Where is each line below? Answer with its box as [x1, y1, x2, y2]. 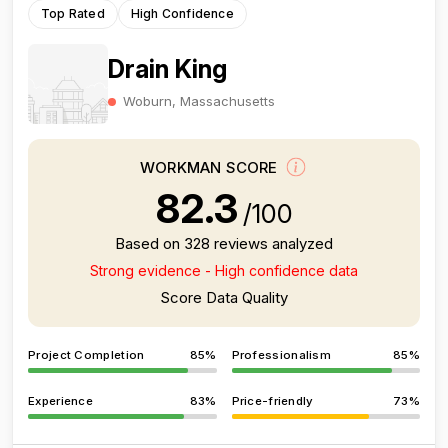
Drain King [108, 53, 227, 84]
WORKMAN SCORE [140, 158, 282, 178]
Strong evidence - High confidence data [90, 262, 358, 279]
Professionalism [231, 348, 331, 362]
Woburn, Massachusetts [123, 92, 275, 109]
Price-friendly [231, 394, 314, 408]
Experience [28, 394, 93, 408]
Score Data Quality [160, 288, 288, 307]
